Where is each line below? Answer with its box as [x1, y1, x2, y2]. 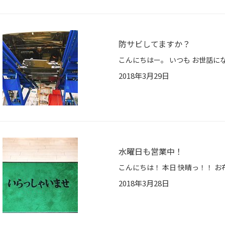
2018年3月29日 [119, 70, 169, 81]
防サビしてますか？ [119, 38, 190, 50]
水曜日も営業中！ [119, 145, 183, 158]
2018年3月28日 [119, 178, 169, 189]
